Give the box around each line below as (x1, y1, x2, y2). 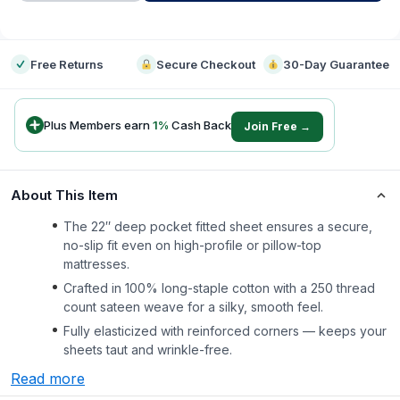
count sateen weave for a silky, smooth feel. (63, 299, 323, 314)
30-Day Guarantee (282, 57, 389, 71)
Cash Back (169, 117, 231, 132)
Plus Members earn (44, 117, 153, 132)
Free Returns (30, 57, 104, 71)
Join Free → (244, 120, 311, 133)
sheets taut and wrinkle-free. (63, 342, 232, 357)
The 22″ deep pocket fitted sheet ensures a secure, (63, 219, 372, 234)
